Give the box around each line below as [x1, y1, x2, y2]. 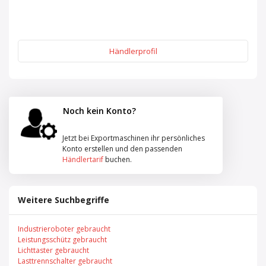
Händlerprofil [109, 46, 157, 56]
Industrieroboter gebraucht [18, 223, 110, 234]
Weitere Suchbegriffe [18, 194, 109, 205]
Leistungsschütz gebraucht [18, 234, 107, 245]
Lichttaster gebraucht [18, 245, 89, 255]
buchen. [103, 154, 132, 164]
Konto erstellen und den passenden [62, 143, 182, 154]
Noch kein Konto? [62, 105, 136, 116]
